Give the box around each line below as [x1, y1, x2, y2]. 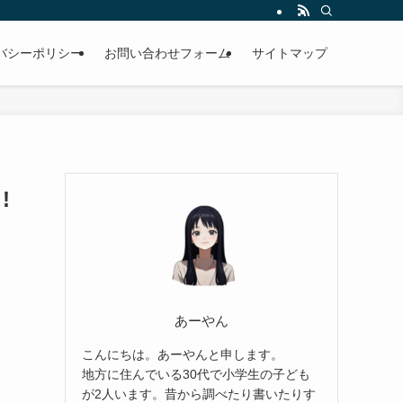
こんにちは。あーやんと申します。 [82, 346, 283, 362]
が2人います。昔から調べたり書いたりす [82, 386, 316, 401]
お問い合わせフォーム [104, 46, 230, 60]
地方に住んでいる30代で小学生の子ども [82, 366, 310, 381]
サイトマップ [252, 46, 327, 60]
